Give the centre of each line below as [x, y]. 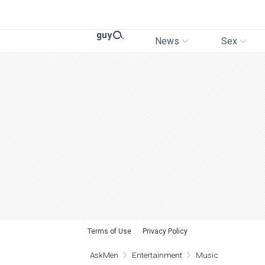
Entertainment [157, 255]
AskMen [104, 255]
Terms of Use [109, 231]
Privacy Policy [165, 231]
